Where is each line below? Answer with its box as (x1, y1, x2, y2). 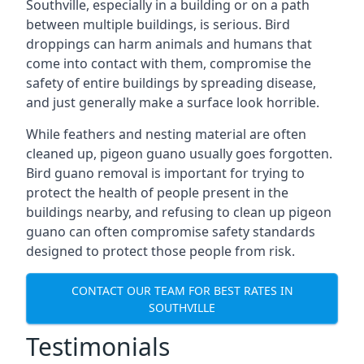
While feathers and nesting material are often (26, 125, 306, 143)
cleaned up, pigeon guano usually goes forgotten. (26, 145, 332, 162)
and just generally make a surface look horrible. (26, 93, 319, 111)
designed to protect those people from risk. (26, 242, 295, 260)
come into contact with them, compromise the (26, 54, 311, 72)
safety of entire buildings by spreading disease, (26, 74, 316, 92)
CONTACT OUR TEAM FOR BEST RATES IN (71, 282, 293, 298)
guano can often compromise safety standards (26, 223, 315, 240)
